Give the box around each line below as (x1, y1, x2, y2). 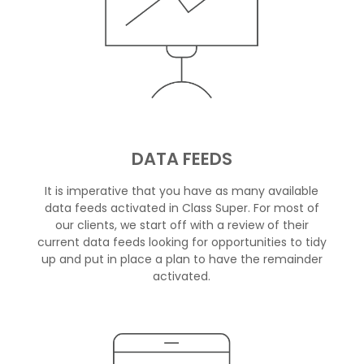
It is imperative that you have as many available (45, 182, 319, 199)
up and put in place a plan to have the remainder (41, 250, 323, 267)
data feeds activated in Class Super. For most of (44, 199, 319, 216)
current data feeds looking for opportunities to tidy (37, 233, 327, 250)
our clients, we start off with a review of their (54, 216, 309, 233)
